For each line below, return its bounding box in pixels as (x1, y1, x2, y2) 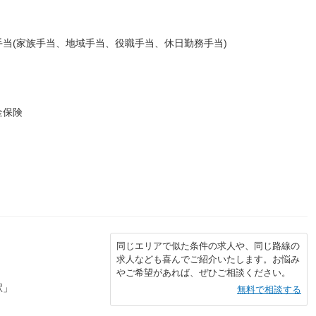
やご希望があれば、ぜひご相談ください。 (116, 267, 291, 278)
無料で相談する (237, 284, 301, 295)
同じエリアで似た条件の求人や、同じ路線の (116, 240, 300, 251)
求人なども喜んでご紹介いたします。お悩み (116, 253, 300, 265)
